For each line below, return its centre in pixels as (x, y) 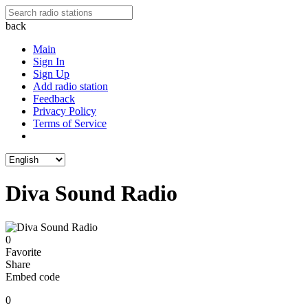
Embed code (33, 276)
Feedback (54, 99)
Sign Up (51, 74)
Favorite (23, 252)
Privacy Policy (65, 111)
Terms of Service (70, 123)
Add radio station (70, 86)
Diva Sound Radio (91, 194)
